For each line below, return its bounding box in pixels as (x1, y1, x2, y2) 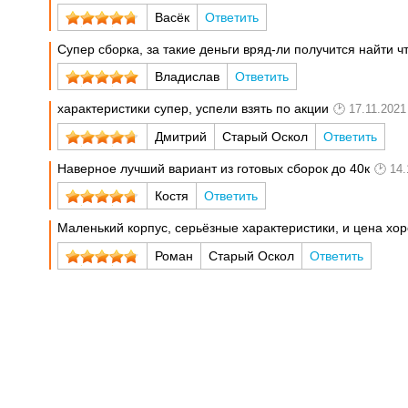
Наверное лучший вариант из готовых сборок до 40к (57, 160, 371, 176)
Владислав (155, 69, 220, 85)
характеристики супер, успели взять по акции (57, 101, 330, 117)
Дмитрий (155, 128, 208, 144)
